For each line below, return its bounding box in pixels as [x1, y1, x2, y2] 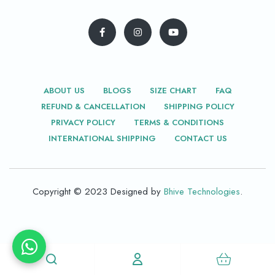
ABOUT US [43, 84, 85, 96]
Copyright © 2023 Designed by [33, 184, 164, 198]
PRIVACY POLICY [51, 116, 115, 128]
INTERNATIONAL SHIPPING [48, 132, 156, 144]
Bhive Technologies [164, 184, 240, 198]
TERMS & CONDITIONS [134, 116, 224, 128]
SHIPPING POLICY [163, 100, 234, 112]
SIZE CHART [149, 84, 197, 96]
